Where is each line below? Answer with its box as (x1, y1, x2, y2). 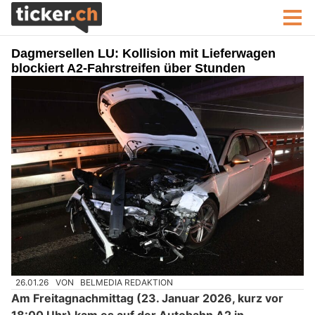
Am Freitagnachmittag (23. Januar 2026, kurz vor (11, 291, 283, 306)
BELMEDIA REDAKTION (80, 277, 174, 288)
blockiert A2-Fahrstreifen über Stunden (11, 61, 245, 75)
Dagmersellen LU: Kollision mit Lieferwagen (11, 46, 276, 60)
